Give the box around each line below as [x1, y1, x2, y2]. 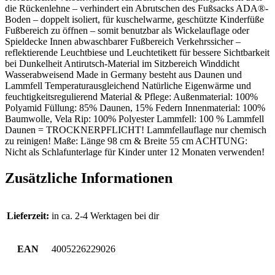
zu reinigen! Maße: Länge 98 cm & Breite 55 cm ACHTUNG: [5, 136, 247, 147]
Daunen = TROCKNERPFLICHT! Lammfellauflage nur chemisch [5, 125, 266, 136]
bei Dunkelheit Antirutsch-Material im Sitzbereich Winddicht [5, 58, 239, 69]
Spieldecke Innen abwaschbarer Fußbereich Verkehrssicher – [5, 36, 241, 47]
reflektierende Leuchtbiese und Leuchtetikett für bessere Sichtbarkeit [5, 47, 269, 58]
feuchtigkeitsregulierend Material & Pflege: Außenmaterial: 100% [5, 91, 258, 103]
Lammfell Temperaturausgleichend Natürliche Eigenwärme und [5, 80, 251, 91]
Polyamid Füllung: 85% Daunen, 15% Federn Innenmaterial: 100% [5, 103, 265, 114]
